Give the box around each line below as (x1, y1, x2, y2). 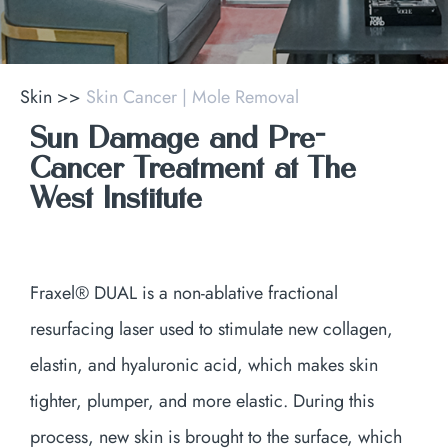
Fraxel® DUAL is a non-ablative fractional (30, 280, 338, 306)
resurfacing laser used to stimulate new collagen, (30, 316, 393, 342)
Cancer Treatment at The (30, 155, 356, 184)
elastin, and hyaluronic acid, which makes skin (30, 352, 378, 378)
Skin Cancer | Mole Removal (86, 84, 299, 110)
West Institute (30, 185, 202, 214)
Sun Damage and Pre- (30, 125, 325, 154)
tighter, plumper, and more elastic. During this (30, 388, 374, 414)
